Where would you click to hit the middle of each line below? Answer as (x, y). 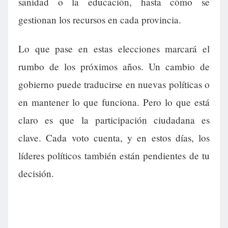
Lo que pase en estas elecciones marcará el (114, 49)
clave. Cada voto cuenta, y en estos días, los (114, 138)
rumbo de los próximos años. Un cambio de (114, 67)
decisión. (36, 174)
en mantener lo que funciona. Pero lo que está (114, 102)
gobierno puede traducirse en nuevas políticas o (114, 84)
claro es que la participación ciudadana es (114, 120)
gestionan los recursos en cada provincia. (100, 20)
